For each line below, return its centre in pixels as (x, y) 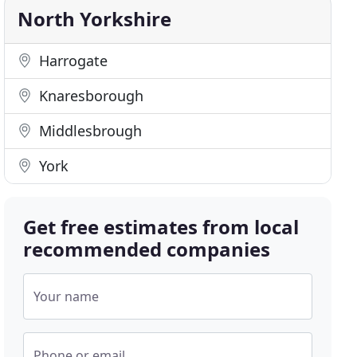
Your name (67, 296)
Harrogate (72, 61)
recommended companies (147, 249)
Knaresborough (90, 96)
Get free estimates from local (161, 227)
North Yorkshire (95, 19)
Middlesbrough (89, 131)
